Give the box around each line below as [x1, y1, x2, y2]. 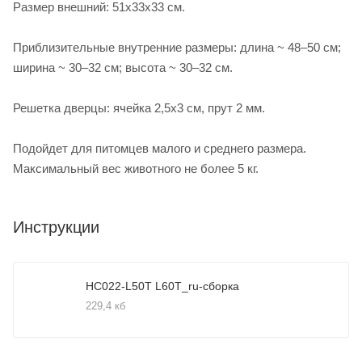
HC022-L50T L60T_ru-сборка [86, 279, 239, 293]
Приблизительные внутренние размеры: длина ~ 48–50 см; [13, 40, 341, 54]
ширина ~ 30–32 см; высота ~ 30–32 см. [13, 60, 233, 74]
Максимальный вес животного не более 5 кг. [13, 161, 259, 175]
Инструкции [13, 217, 99, 236]
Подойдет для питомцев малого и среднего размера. [13, 141, 306, 155]
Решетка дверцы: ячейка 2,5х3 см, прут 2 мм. [13, 100, 265, 115]
